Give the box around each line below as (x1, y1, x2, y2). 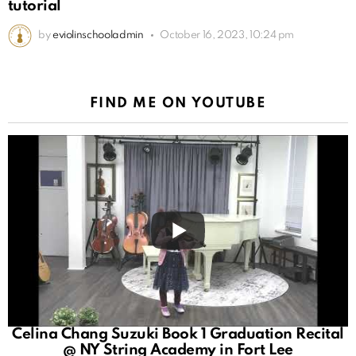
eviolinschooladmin (52, 29, 144, 41)
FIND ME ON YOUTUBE (89, 95, 267, 110)
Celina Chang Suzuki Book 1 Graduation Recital (12, 326, 344, 342)
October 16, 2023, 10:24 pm (160, 29, 295, 41)
